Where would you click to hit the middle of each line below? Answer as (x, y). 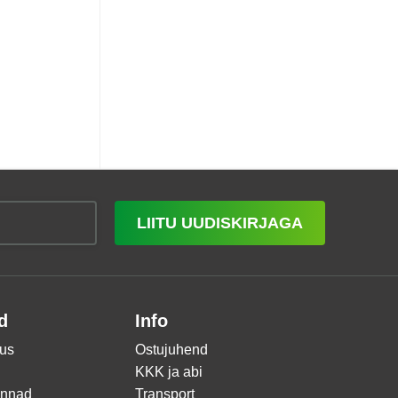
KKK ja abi (169, 372)
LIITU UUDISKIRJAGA (220, 223)
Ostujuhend (171, 350)
